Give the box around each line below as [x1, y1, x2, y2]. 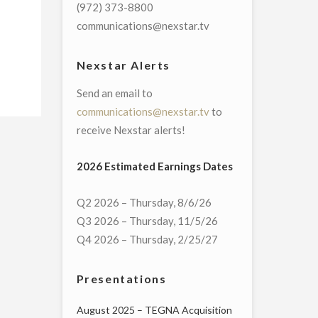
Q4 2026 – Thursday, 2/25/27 [76, 233, 218, 246]
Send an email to [76, 87, 153, 100]
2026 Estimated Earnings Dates [76, 160, 233, 173]
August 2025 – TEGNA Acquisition [76, 304, 232, 317]
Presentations [76, 272, 167, 286]
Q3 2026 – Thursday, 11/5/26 [76, 214, 218, 228]
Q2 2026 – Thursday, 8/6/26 [76, 196, 212, 209]
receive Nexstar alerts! [76, 124, 185, 137]
